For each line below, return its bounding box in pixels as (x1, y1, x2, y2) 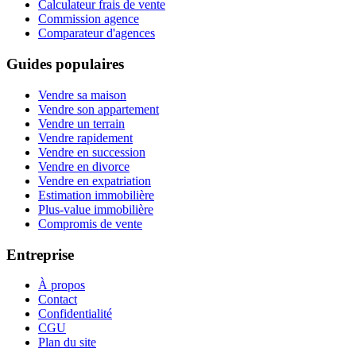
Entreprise (6, 246, 74, 263)
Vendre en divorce (38, 159, 130, 173)
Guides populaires (6, 56, 124, 73)
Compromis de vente (38, 216, 142, 230)
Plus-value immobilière (38, 202, 153, 216)
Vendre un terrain (38, 116, 125, 130)
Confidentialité (38, 307, 112, 321)
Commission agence (38, 12, 139, 26)
